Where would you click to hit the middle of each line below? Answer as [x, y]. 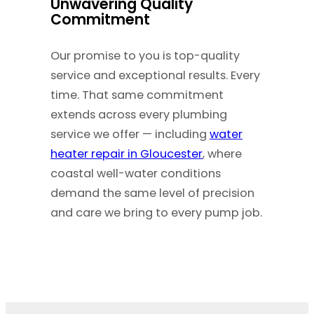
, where [222, 154]
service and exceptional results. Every [155, 76]
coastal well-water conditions [136, 174]
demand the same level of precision [152, 193]
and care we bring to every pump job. [156, 213]
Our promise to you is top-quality [145, 56]
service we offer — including [130, 135]
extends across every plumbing [139, 115]
